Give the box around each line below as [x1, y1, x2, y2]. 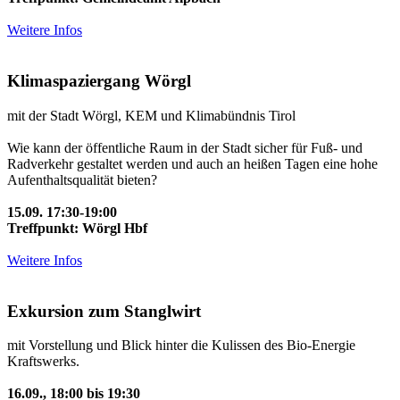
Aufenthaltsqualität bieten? [7, 171, 157, 187]
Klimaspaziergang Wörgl [7, 71, 191, 91]
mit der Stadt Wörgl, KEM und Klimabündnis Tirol [7, 107, 296, 123]
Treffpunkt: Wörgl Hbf [7, 220, 147, 236]
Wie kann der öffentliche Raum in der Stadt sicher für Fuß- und [7, 139, 362, 155]
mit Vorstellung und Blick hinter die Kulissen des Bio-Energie [7, 337, 355, 354]
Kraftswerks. [7, 354, 79, 370]
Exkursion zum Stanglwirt [7, 301, 201, 321]
